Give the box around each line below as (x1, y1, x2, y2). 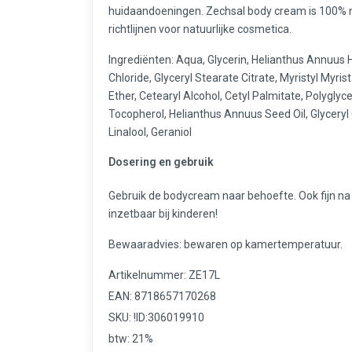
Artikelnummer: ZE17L (108, 269, 220, 281)
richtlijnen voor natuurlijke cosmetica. (108, 23, 291, 35)
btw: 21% (108, 332, 153, 345)
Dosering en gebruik (108, 156, 214, 168)
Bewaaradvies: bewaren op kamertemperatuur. (108, 238, 343, 251)
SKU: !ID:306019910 (108, 311, 204, 324)
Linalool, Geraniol (108, 126, 192, 138)
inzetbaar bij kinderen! (108, 207, 218, 220)
